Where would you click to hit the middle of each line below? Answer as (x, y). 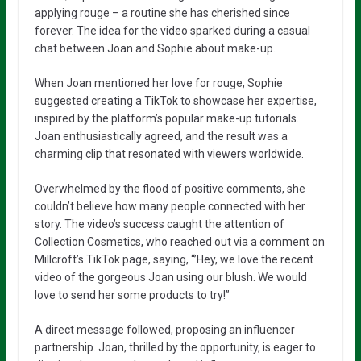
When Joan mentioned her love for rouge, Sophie (158, 83)
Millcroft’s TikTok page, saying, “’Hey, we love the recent (174, 259)
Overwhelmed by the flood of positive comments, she (170, 188)
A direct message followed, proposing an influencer (164, 329)
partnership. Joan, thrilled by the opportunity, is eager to (175, 347)
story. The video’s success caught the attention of (159, 224)
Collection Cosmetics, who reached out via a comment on (179, 241)
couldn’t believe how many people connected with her (170, 206)
